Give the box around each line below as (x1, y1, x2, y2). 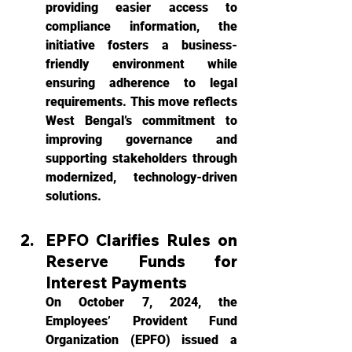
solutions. (46, 189, 101, 203)
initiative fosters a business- (46, 38, 237, 53)
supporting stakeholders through (46, 151, 237, 166)
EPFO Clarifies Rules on (46, 230, 237, 250)
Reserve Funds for (46, 251, 237, 271)
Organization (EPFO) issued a (46, 332, 237, 347)
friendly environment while (46, 57, 237, 71)
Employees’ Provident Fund (46, 313, 237, 328)
